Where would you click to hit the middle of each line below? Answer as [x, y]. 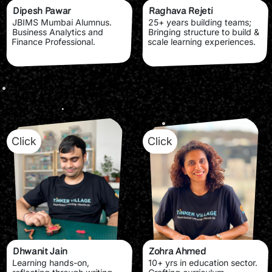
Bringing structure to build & [204, 32]
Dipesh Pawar [42, 10]
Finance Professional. [54, 41]
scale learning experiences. [202, 41]
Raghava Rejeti [181, 10]
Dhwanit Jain [40, 251]
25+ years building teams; [200, 22]
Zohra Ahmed [178, 251]
